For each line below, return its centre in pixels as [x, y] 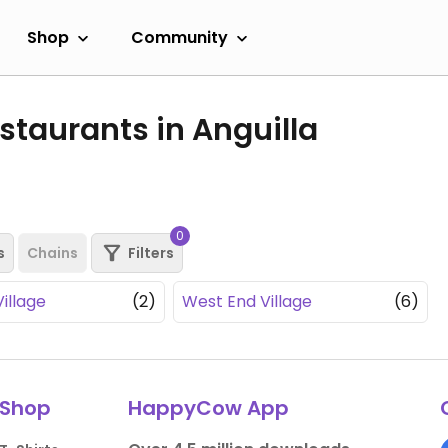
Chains [52, 252]
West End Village [247, 301]
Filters [151, 252]
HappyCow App [208, 408]
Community [179, 37]
